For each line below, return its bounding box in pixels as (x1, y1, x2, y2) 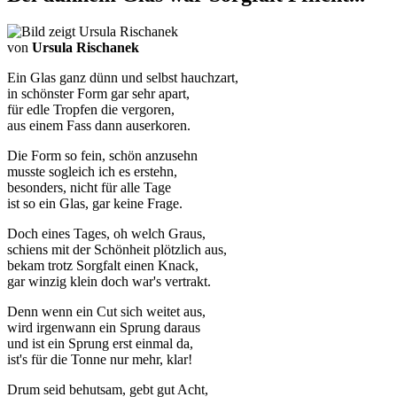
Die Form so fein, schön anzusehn (7, 148, 198, 164)
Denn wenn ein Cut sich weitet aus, (7, 304, 206, 320)
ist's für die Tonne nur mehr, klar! (7, 352, 192, 368)
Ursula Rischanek (32, 40, 139, 56)
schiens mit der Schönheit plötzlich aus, (7, 242, 227, 258)
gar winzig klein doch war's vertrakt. (7, 274, 211, 290)
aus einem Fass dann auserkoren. (7, 118, 191, 134)
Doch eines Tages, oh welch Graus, (7, 226, 206, 242)
